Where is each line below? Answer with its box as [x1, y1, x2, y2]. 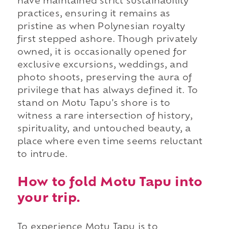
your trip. [17, 192, 80, 205]
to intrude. [17, 151, 68, 159]
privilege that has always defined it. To [17, 87, 198, 96]
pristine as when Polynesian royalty [17, 23, 185, 32]
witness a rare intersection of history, [17, 112, 193, 121]
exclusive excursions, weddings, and [17, 61, 188, 70]
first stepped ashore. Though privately [17, 36, 198, 44]
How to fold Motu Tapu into [17, 176, 203, 189]
